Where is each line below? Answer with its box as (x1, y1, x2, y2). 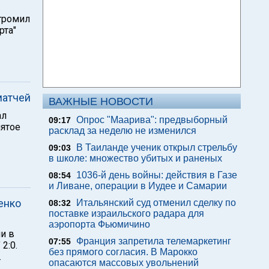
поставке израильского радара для (49, 208, 204, 219)
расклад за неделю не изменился (49, 125, 196, 136)
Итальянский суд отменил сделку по (76, 198, 236, 208)
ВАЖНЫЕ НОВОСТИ (49, 95, 153, 107)
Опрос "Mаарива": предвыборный (76, 115, 228, 125)
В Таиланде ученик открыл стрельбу (76, 142, 237, 153)
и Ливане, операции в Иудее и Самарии (49, 181, 227, 191)
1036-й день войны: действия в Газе (76, 170, 237, 180)
